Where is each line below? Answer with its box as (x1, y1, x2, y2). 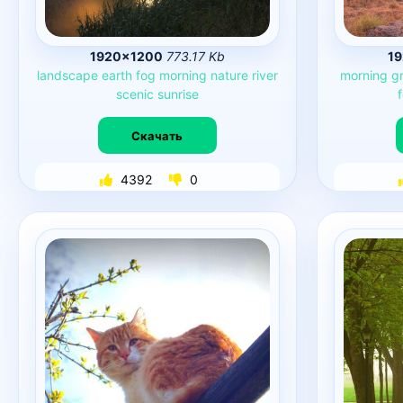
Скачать (131, 128, 184, 143)
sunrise (157, 86, 199, 102)
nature (210, 67, 248, 83)
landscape (36, 67, 98, 83)
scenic (115, 86, 154, 102)
